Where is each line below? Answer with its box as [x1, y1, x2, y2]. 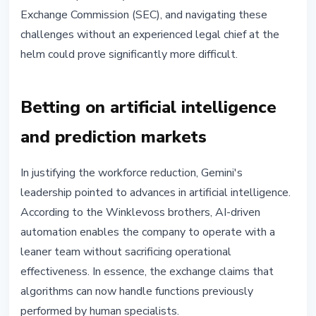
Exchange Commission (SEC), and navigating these [20, 7, 267, 23]
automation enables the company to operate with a [20, 224, 275, 241]
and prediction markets [20, 126, 207, 149]
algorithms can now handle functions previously [20, 284, 253, 300]
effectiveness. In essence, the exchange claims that [20, 264, 274, 280]
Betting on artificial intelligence [20, 96, 276, 119]
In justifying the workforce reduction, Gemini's [20, 165, 243, 181]
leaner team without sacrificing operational [20, 244, 231, 260]
